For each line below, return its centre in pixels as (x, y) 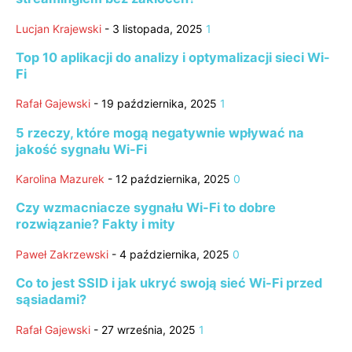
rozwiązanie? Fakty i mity (95, 224)
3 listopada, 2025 (158, 28)
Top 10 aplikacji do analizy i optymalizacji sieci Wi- (173, 57)
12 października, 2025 (173, 179)
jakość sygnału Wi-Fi (81, 149)
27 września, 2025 (148, 329)
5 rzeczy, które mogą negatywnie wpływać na (160, 132)
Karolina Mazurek (60, 179)
